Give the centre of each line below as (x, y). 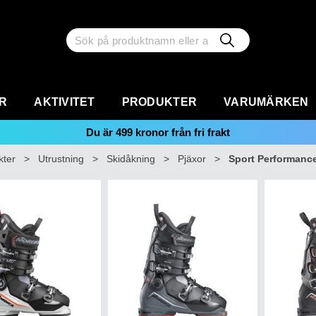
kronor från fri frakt (181, 132)
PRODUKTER (159, 102)
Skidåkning (131, 159)
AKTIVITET (65, 102)
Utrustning (61, 159)
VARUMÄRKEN (266, 102)
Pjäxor (192, 159)
